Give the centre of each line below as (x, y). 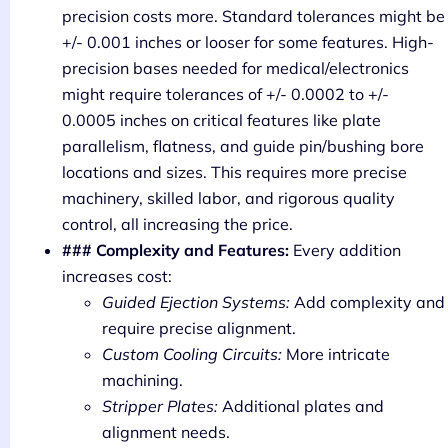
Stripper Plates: (160, 405)
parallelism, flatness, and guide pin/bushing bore (243, 145)
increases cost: (117, 275)
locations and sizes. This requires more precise (234, 171)
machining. (142, 379)
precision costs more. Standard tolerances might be (253, 15)
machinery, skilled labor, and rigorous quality (228, 197)
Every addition (345, 249)
